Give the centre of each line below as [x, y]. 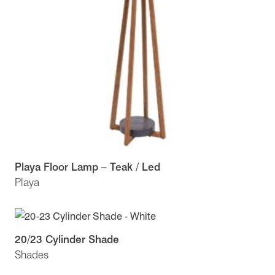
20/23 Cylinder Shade [67, 239]
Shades [32, 254]
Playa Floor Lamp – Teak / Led [87, 167]
